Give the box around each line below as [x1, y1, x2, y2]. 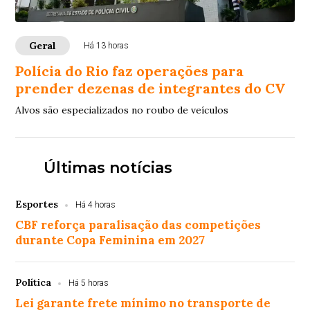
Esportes [15, 198, 59, 211]
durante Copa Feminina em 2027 [15, 232, 206, 248]
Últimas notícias [43, 158, 172, 178]
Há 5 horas [69, 278, 109, 289]
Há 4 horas [75, 200, 116, 210]
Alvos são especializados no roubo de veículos [15, 104, 229, 117]
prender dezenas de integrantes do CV [15, 80, 286, 98]
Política [15, 276, 52, 289]
